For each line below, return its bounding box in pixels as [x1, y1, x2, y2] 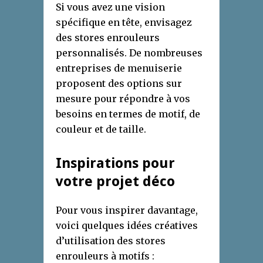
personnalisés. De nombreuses [56, 46, 203, 59]
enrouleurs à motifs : [56, 249, 154, 262]
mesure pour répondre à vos [56, 92, 190, 104]
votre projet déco [56, 173, 175, 190]
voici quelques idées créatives [56, 219, 198, 231]
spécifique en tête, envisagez [56, 16, 192, 28]
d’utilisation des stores [56, 234, 166, 247]
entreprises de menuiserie [56, 62, 182, 74]
